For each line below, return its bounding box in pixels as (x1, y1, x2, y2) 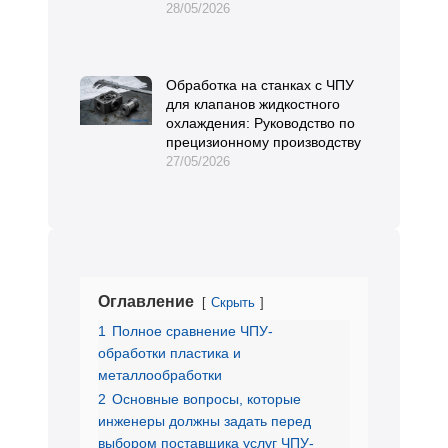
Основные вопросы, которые (112, 390, 301, 407)
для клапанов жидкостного (166, 96, 340, 113)
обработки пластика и (98, 344, 241, 361)
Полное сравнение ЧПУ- (112, 322, 273, 339)
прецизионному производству (166, 134, 361, 151)
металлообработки (98, 366, 222, 383)
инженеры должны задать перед (98, 412, 311, 429)
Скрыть (211, 294, 255, 310)
